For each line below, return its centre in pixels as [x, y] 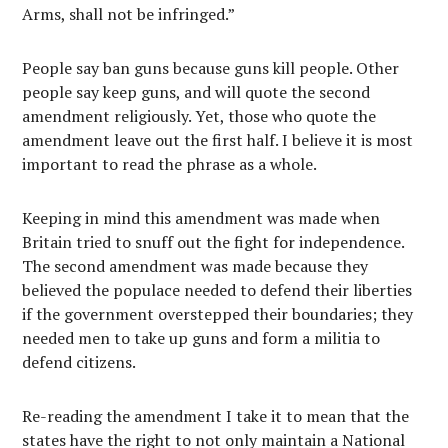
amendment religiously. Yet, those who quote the [199, 116]
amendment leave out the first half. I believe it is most [218, 140]
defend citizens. [79, 362]
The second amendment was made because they [195, 266]
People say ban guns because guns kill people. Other [211, 68]
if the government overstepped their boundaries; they [218, 314]
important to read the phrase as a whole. [170, 164]
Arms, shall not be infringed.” [129, 14]
